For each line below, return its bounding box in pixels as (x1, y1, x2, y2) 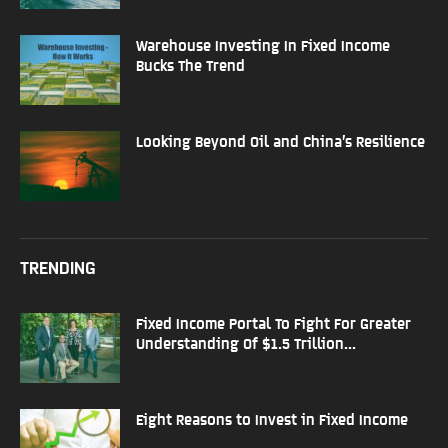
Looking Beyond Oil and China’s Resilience (136, 132, 425, 149)
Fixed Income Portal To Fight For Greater (136, 314, 411, 331)
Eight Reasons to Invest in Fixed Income (136, 410, 408, 427)
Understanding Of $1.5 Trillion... (136, 334, 356, 351)
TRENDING (20, 256, 96, 277)
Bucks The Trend (136, 56, 245, 73)
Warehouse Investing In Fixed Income (136, 36, 390, 53)
